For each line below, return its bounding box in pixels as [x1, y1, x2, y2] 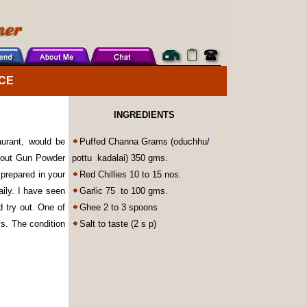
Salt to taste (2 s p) [79, 219, 156, 229]
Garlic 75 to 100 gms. [79, 186, 168, 196]
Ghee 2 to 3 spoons [79, 202, 158, 212]
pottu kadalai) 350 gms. [72, 153, 168, 163]
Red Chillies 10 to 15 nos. [79, 169, 182, 180]
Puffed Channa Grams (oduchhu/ [79, 136, 210, 147]
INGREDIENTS [114, 110, 175, 120]
